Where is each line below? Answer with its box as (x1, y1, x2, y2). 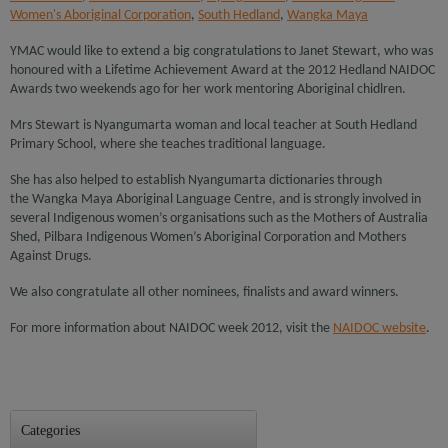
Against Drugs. (10, 249, 92, 264)
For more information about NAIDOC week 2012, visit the (10, 321, 333, 336)
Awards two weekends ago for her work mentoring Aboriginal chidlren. (10, 82, 406, 97)
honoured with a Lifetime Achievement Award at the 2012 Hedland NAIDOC (10, 63, 435, 78)
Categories (21, 423, 80, 438)
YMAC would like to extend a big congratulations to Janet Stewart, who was (10, 44, 433, 59)
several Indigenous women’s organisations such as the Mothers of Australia (10, 211, 428, 226)
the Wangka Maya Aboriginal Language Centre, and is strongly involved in (10, 192, 421, 207)
